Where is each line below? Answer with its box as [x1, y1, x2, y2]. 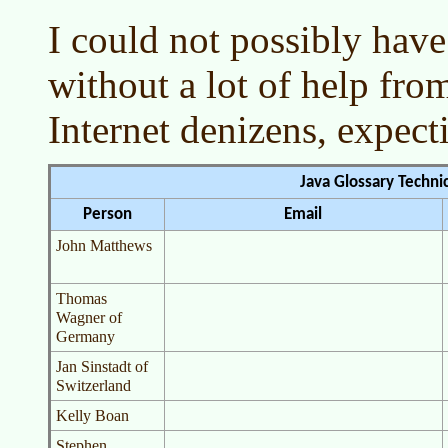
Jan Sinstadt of [56, 358, 148, 375]
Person [83, 206, 132, 223]
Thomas [56, 290, 107, 307]
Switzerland [56, 377, 131, 394]
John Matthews [56, 237, 152, 254]
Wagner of [56, 309, 122, 326]
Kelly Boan [56, 407, 129, 424]
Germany [56, 328, 115, 345]
